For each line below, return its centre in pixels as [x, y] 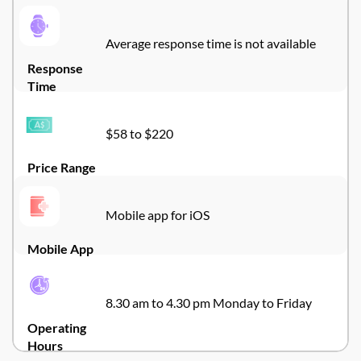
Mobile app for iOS [159, 215]
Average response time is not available [212, 43]
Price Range [62, 167]
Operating [57, 328]
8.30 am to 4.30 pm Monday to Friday [209, 303]
